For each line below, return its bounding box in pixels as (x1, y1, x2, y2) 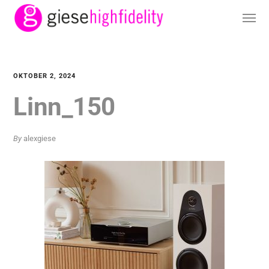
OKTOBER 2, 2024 (13, 72, 76, 80)
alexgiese (23, 134, 56, 143)
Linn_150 (13, 92, 116, 121)
